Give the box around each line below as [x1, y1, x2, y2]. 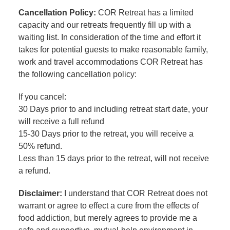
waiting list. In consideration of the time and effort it [18, 33, 201, 42]
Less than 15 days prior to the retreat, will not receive [18, 154, 209, 163]
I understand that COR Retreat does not [62, 189, 208, 198]
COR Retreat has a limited [96, 8, 194, 17]
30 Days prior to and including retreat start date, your [18, 105, 208, 114]
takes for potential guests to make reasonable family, [18, 45, 208, 54]
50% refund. [18, 142, 63, 151]
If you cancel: [18, 92, 67, 102]
